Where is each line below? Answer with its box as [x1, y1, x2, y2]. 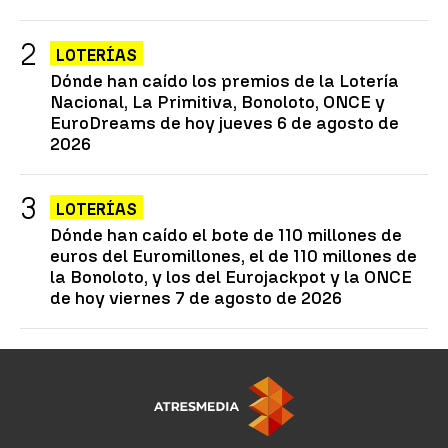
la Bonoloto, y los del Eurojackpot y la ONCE [50, 266, 412, 288]
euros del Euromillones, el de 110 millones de [50, 245, 417, 267]
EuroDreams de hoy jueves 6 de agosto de [50, 112, 399, 134]
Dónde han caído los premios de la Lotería [50, 70, 399, 92]
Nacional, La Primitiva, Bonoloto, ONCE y [50, 91, 385, 113]
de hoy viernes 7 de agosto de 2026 [50, 287, 342, 309]
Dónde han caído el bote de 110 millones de [50, 224, 402, 246]
